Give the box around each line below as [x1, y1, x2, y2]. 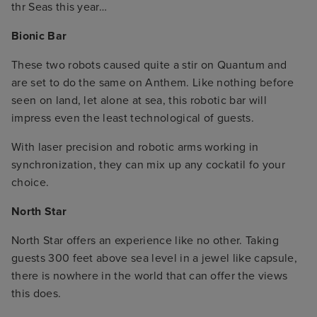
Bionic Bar [11, 28, 67, 43]
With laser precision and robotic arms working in [11, 139, 259, 154]
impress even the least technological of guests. [11, 110, 255, 125]
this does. [11, 286, 62, 301]
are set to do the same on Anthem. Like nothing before [11, 75, 294, 90]
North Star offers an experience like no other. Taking [11, 233, 279, 248]
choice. [11, 175, 50, 190]
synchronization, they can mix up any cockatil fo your [11, 157, 285, 172]
